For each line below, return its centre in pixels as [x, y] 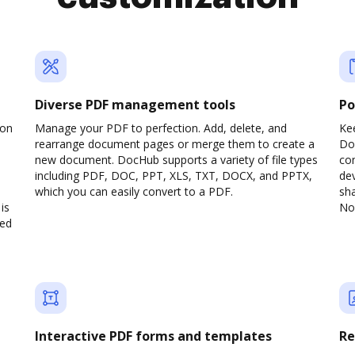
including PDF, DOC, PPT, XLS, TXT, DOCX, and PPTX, [174, 176]
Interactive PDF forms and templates [153, 336]
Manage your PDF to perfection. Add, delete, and [161, 128]
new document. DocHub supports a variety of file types [176, 160]
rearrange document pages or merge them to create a [175, 144]
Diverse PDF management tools [135, 105]
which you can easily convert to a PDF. [134, 191]
